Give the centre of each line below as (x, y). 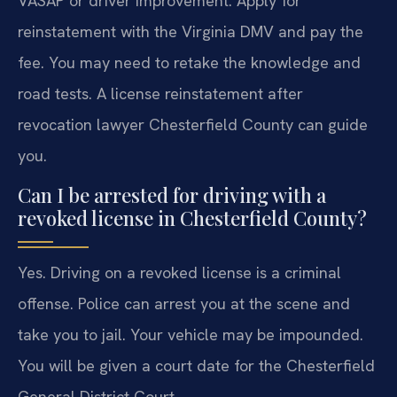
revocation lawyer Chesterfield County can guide (193, 124)
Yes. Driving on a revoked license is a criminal (179, 272)
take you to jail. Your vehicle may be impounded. (191, 334)
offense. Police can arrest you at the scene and (184, 303)
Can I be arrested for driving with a (172, 195)
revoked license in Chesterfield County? (192, 218)
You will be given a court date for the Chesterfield (196, 365)
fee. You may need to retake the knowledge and (189, 62)
